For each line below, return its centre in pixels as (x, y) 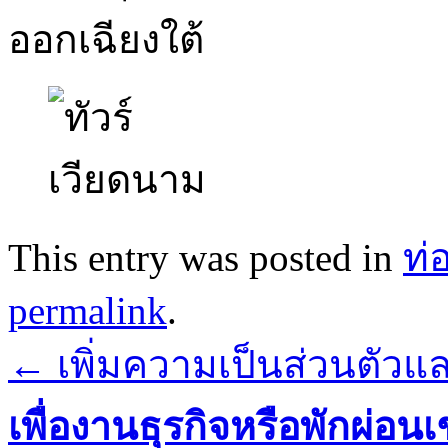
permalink (87, 310)
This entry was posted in (205, 257)
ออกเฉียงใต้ (106, 39)
